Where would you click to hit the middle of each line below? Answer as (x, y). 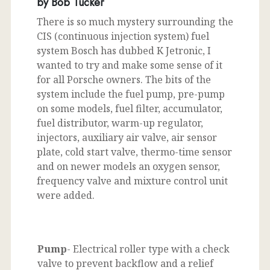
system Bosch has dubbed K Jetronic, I (124, 50)
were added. (66, 195)
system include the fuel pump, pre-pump (131, 94)
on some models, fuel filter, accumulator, (130, 108)
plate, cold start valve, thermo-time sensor (134, 152)
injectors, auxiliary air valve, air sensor (127, 137)
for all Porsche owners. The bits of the (124, 79)
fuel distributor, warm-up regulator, (120, 123)
